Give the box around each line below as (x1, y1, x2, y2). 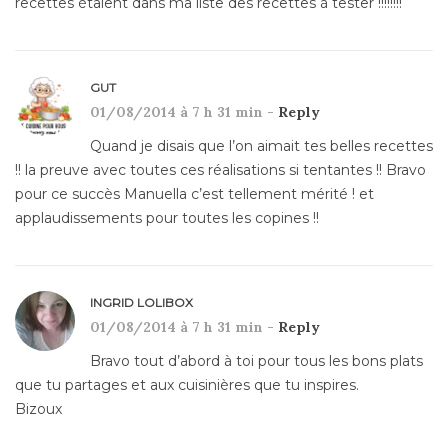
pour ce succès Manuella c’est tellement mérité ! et (15, 184, 374, 203)
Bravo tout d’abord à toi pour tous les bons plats (90, 351, 423, 370)
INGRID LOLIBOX (90, 294, 193, 310)
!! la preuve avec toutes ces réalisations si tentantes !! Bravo (15, 160, 426, 179)
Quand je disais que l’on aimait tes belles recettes (90, 136, 433, 155)
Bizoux (15, 399, 62, 418)
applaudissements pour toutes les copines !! (15, 208, 319, 227)
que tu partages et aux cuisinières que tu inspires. (15, 375, 359, 394)
